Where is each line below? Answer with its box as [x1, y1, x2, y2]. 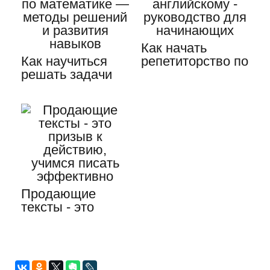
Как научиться [21, 54, 107, 69]
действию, [21, 226, 84, 241]
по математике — [21, 80, 128, 95]
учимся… [21, 239, 78, 254]
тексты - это [21, 199, 94, 215]
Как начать [141, 40, 207, 55]
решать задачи [21, 67, 112, 82]
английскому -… [141, 67, 239, 82]
